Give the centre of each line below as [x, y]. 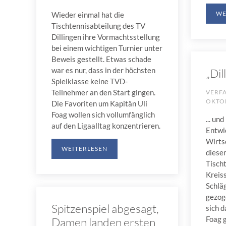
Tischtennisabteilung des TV [98, 25]
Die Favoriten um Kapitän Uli [99, 103]
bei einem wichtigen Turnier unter [107, 48]
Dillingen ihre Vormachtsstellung [106, 37]
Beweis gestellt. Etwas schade [101, 59]
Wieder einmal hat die [88, 14]
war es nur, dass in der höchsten [103, 70]
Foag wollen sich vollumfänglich [103, 114]
